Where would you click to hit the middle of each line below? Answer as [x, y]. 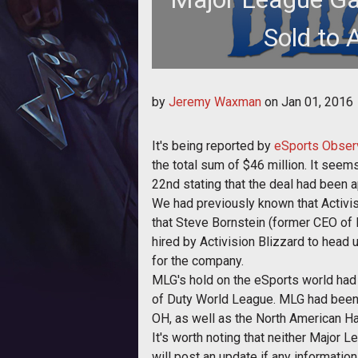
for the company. [198, 261]
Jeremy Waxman [215, 102]
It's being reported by [213, 146]
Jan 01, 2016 [317, 102]
